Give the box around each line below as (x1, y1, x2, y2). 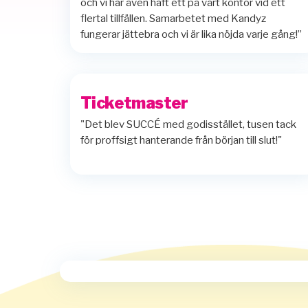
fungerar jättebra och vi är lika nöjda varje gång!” (80, 28, 302, 41)
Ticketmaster (80, 93, 188, 113)
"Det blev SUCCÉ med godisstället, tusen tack (80, 118, 296, 131)
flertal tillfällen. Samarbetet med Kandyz (80, 12, 266, 25)
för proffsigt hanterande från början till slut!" (80, 133, 282, 146)
